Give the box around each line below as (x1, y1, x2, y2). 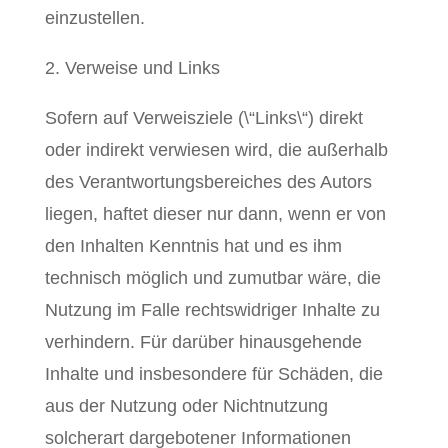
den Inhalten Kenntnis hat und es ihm (44, 236, 342, 256)
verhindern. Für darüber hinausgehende (44, 332, 362, 352)
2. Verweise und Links (44, 58, 220, 78)
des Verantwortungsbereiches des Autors (44, 172, 372, 192)
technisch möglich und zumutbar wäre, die (44, 268, 381, 288)
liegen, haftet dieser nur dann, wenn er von (44, 204, 386, 224)
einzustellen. (44, 8, 145, 28)
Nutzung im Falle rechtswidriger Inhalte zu (44, 300, 380, 320)
